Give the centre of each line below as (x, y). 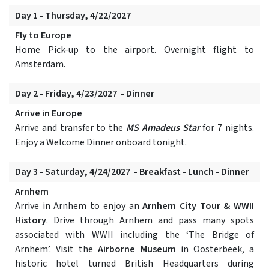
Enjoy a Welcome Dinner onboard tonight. (101, 143)
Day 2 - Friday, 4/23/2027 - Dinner (85, 94)
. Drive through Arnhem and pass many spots (150, 221)
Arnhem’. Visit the (57, 249)
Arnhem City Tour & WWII (198, 206)
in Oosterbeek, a (215, 249)
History (31, 221)
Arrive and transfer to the (71, 128)
